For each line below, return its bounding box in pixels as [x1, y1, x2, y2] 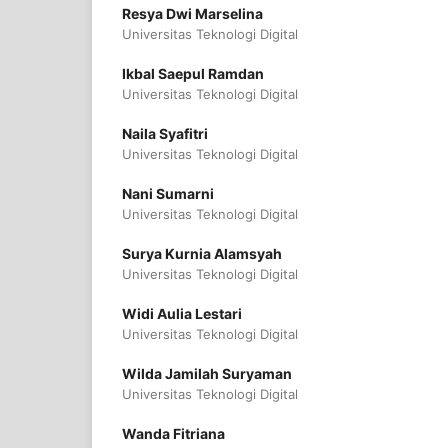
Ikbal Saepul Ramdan [122, 65, 264, 83]
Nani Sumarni [122, 185, 214, 203]
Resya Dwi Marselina [122, 5, 263, 23]
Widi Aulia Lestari [122, 305, 242, 323]
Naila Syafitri [122, 125, 208, 143]
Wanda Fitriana [122, 425, 225, 443]
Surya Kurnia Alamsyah [122, 245, 282, 263]
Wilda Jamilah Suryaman [122, 365, 292, 383]
